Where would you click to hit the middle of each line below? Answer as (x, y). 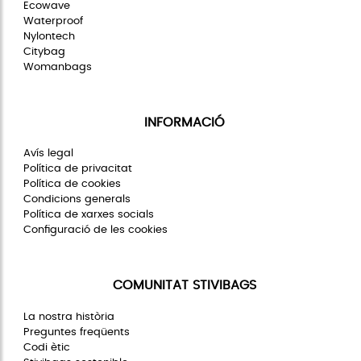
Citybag (44, 51)
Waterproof (53, 21)
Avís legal (48, 154)
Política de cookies (72, 184)
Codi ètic (47, 347)
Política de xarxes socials (89, 215)
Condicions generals (77, 199)
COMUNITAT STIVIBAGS (184, 286)
